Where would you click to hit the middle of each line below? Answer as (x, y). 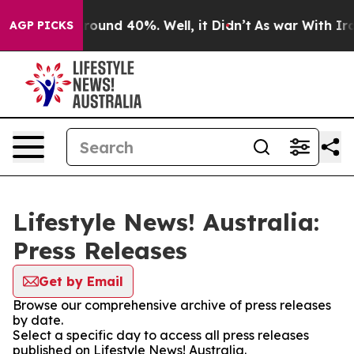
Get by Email (81, 281)
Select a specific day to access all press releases (161, 335)
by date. (38, 320)
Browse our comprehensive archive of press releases (172, 305)
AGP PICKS (41, 25)
